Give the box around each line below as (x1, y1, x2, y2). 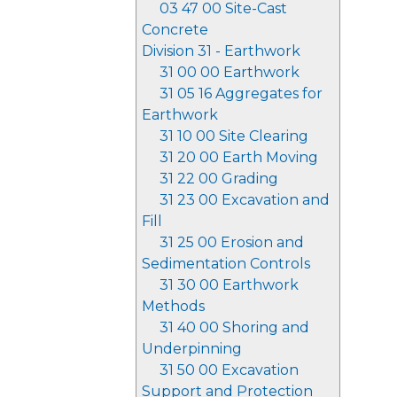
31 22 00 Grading (160, 170, 278, 187)
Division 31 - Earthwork (142, 43, 300, 59)
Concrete (142, 21, 208, 38)
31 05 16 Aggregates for (160, 85, 323, 102)
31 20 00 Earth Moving (160, 149, 318, 166)
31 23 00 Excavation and (160, 191, 330, 208)
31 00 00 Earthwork (160, 64, 300, 81)
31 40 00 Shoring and (160, 319, 309, 336)
